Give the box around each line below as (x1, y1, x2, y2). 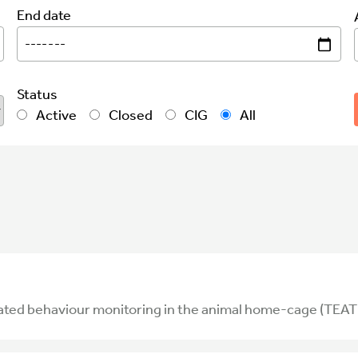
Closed (106, 107, 153, 124)
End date (17, 7, 72, 24)
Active (34, 107, 78, 124)
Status (17, 86, 58, 103)
